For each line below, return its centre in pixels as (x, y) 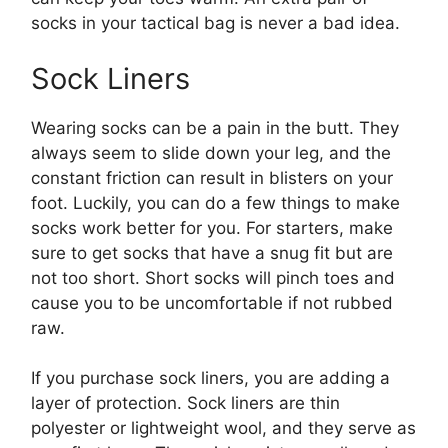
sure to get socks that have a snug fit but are (212, 252)
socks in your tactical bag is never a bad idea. (215, 23)
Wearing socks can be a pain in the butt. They (215, 127)
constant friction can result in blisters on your (212, 177)
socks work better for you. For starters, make (212, 227)
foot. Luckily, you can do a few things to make (215, 202)
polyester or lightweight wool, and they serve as (223, 428)
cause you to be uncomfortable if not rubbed (212, 302)
